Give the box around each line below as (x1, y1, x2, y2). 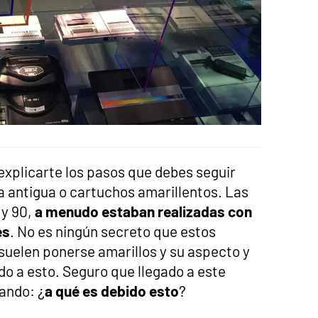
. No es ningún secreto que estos (10, 221, 216, 240)
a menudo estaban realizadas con (35, 202, 252, 220)
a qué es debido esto (45, 281, 179, 300)
